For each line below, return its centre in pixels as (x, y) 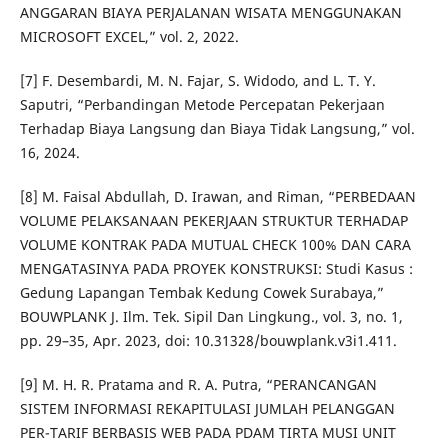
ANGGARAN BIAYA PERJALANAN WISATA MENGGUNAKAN (210, 13)
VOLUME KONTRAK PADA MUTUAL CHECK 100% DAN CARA (215, 245)
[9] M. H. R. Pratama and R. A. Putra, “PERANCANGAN (198, 385)
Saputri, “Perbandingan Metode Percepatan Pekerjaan (202, 105)
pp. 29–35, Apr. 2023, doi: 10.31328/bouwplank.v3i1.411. (208, 341)
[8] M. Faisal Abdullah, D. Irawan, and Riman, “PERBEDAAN (217, 197)
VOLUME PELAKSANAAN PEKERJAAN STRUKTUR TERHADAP (213, 221)
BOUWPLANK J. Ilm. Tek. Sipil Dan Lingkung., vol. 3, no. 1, (211, 317)
